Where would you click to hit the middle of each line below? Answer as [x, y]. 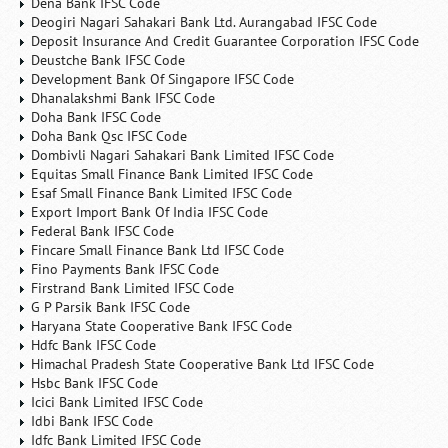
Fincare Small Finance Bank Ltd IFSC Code [158, 250]
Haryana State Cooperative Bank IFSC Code [162, 326]
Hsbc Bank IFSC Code [95, 383]
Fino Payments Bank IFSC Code [125, 269]
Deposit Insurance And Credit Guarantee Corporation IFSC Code [225, 41]
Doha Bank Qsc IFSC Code [109, 136]
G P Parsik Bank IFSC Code [111, 307]
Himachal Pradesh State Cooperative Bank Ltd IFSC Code [203, 364]
